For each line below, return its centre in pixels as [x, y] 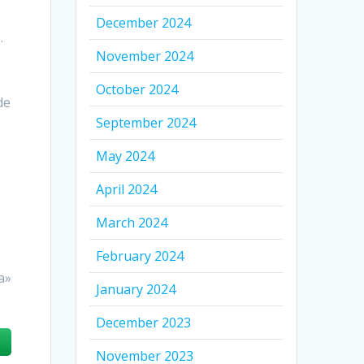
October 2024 [137, 89]
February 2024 [140, 256]
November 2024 [145, 56]
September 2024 [146, 122]
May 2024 [126, 156]
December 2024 [144, 22]
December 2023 [144, 322]
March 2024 [132, 222]
